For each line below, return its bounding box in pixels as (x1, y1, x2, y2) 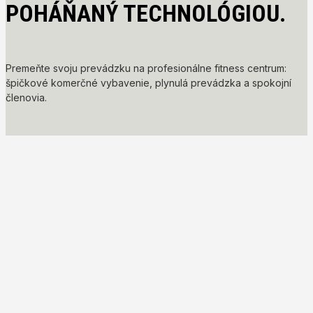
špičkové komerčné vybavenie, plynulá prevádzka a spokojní (6, 77, 291, 89)
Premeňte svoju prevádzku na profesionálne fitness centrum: (6, 62, 286, 75)
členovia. (6, 92, 47, 104)
